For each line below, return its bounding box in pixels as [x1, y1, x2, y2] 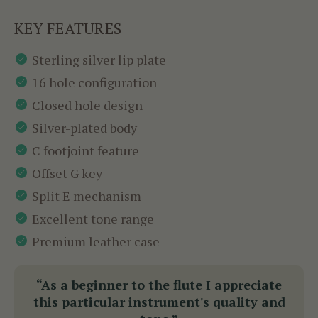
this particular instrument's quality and [33, 293, 285, 311]
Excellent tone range [32, 210, 154, 228]
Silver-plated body [32, 119, 137, 137]
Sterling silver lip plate [32, 51, 166, 69]
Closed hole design [32, 97, 143, 114]
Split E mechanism [32, 187, 141, 205]
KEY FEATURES [14, 18, 121, 39]
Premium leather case [32, 233, 160, 251]
